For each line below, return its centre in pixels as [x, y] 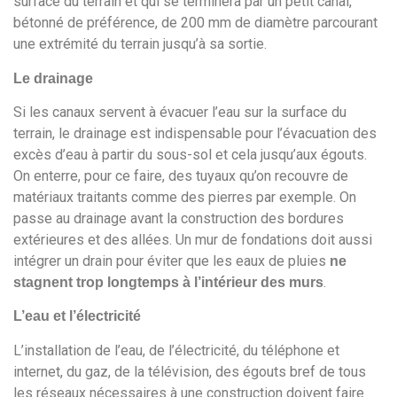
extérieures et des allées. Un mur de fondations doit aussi [193, 239]
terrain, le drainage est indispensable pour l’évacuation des [195, 133]
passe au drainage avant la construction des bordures [179, 218]
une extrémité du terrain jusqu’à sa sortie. [140, 44]
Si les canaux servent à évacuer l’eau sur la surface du [180, 112]
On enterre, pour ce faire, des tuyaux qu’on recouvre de [181, 175]
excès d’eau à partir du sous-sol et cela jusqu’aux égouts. [190, 154]
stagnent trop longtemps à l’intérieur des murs [168, 282]
